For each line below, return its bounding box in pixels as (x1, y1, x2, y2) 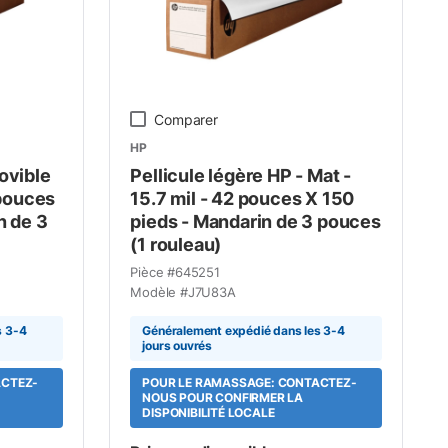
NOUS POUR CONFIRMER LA (142, 390, 304, 405)
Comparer (154, 110, 218, 128)
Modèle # (130, 283, 188, 300)
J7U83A (187, 283, 236, 300)
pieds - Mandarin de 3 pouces (130, 210, 381, 232)
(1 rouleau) (130, 233, 222, 255)
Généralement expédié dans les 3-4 (142, 323, 345, 338)
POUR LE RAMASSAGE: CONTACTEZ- (142, 375, 357, 390)
